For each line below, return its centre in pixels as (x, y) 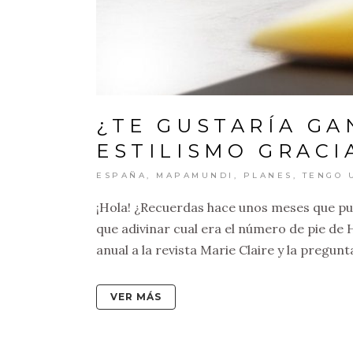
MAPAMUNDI (195, 176)
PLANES (268, 176)
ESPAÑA (121, 176)
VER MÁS (136, 297)
